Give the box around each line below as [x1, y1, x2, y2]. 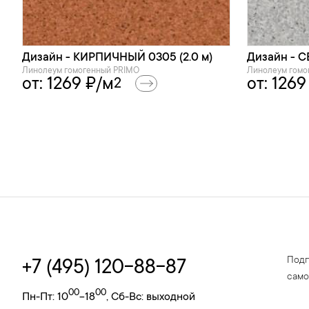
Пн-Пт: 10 [22, 291, 68, 304]
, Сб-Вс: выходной [106, 291, 195, 304]
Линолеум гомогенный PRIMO [22, 66, 139, 77]
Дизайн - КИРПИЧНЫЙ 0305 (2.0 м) [22, 52, 212, 66]
